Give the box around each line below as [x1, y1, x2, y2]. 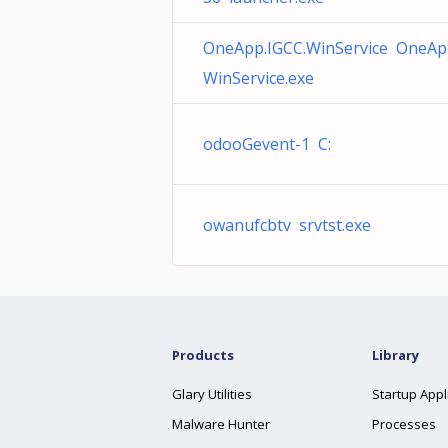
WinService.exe [203, 67, 314, 89]
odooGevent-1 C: [203, 133, 331, 155]
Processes [372, 415, 436, 433]
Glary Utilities [172, 385, 252, 403]
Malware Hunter [172, 415, 270, 433]
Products [172, 346, 234, 364]
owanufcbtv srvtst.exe [203, 214, 371, 236]
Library [372, 346, 419, 364]
